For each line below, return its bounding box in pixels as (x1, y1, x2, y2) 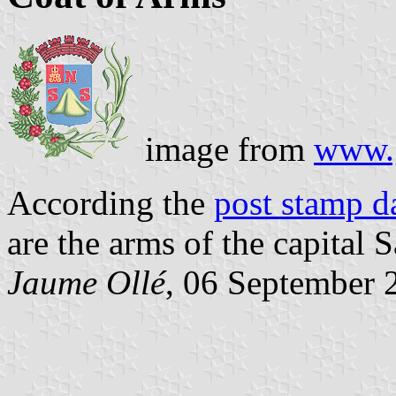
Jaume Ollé (7, 263, 165, 302)
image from (136, 130, 314, 169)
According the (7, 184, 214, 223)
